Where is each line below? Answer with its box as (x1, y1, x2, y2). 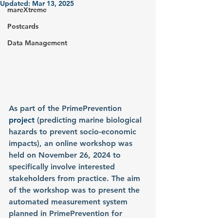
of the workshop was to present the (9, 185, 142, 195)
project (9, 115, 37, 125)
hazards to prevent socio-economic (9, 127, 139, 136)
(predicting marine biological (37, 115, 144, 125)
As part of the (9, 103, 59, 113)
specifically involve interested (9, 162, 117, 171)
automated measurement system (9, 197, 130, 206)
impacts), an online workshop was (9, 138, 135, 148)
